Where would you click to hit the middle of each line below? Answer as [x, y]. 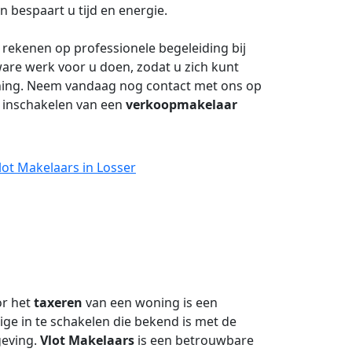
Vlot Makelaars [87, 340]
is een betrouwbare [194, 340]
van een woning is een [150, 302]
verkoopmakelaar [181, 104]
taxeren [58, 302]
